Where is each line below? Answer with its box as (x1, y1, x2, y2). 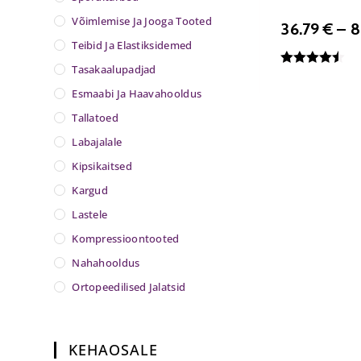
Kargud (72, 182, 109, 197)
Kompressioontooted (72, 230, 180, 246)
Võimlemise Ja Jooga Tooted (72, 13, 213, 28)
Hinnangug (280, 68, 338, 81)
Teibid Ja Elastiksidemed (72, 37, 193, 52)
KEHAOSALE (68, 339, 159, 359)
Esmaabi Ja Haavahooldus (72, 85, 202, 101)
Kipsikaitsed (72, 158, 132, 173)
